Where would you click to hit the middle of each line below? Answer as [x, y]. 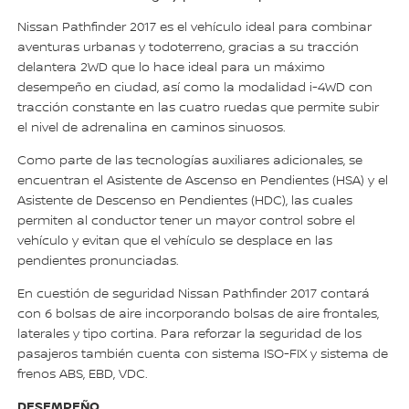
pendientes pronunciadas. [99, 262]
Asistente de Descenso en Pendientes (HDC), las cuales [185, 201]
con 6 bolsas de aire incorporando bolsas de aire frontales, [199, 315]
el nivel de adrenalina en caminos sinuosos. [152, 128]
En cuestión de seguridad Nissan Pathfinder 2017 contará [194, 294]
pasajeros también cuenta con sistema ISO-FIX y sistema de [203, 355]
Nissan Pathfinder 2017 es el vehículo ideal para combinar [195, 28]
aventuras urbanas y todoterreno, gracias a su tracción [189, 48]
